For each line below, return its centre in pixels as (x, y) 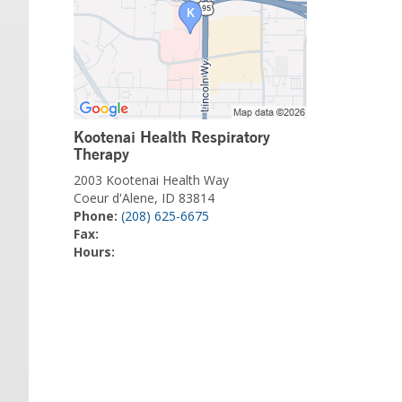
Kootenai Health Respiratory (172, 136)
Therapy (101, 153)
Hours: (94, 252)
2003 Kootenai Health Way (151, 180)
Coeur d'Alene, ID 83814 (144, 198)
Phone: (96, 216)
